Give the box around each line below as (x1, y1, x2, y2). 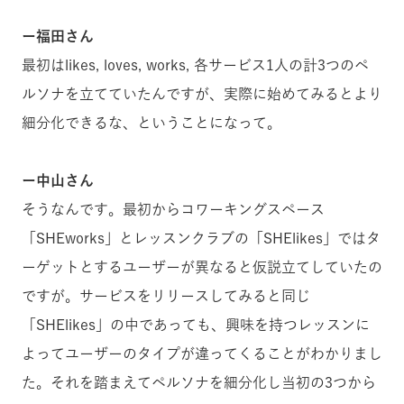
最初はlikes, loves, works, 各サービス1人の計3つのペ (22, 58, 369, 73)
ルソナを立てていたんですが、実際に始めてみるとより (22, 87, 382, 102)
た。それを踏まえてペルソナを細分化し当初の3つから (22, 375, 376, 390)
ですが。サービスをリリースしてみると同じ (22, 289, 310, 304)
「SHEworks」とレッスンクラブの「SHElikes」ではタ (22, 231, 381, 246)
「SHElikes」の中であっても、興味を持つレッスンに (22, 317, 370, 333)
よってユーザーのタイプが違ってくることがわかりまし (22, 346, 382, 362)
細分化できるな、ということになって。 (22, 115, 281, 131)
